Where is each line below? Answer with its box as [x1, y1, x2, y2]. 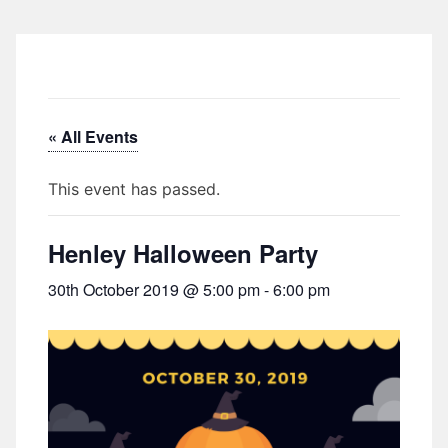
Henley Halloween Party [48, 236, 318, 270]
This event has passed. [48, 179, 220, 199]
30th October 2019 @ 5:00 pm [48, 278, 260, 301]
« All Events [48, 125, 138, 148]
